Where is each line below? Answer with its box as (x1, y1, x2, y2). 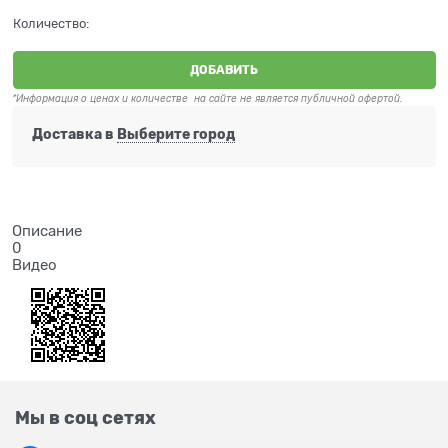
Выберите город (116, 126, 235, 143)
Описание (12, 222, 82, 239)
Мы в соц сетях (15, 408, 156, 429)
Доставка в (31, 126, 117, 143)
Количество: (12, 16, 89, 32)
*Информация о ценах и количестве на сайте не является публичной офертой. (12, 93, 402, 105)
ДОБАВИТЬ (190, 62, 259, 77)
